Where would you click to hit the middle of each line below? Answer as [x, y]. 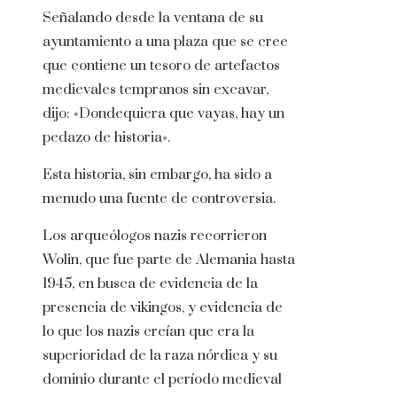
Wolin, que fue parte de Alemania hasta [169, 260]
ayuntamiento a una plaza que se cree [165, 42]
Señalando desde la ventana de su [153, 18]
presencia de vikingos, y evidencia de [163, 308]
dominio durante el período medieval [162, 380]
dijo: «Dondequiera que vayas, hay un [163, 114]
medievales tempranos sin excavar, [156, 90]
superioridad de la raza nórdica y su [160, 356]
